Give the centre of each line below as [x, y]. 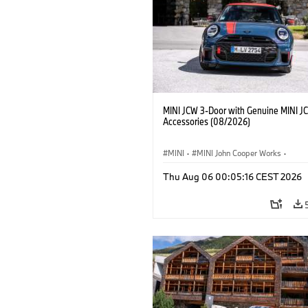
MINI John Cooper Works [239, 153]
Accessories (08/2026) [207, 121]
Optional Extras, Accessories [218, 184]
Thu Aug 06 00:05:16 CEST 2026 [232, 176]
